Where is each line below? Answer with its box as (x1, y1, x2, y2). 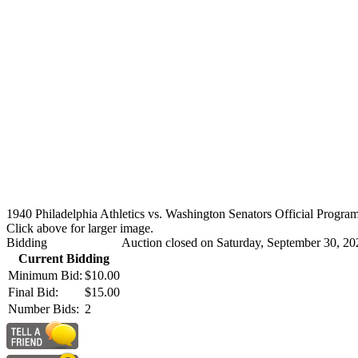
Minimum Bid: (8, 268, 82, 282)
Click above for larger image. (6, 221, 153, 235)
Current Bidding (18, 251, 109, 265)
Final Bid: (8, 284, 58, 299)
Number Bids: (8, 301, 79, 316)
